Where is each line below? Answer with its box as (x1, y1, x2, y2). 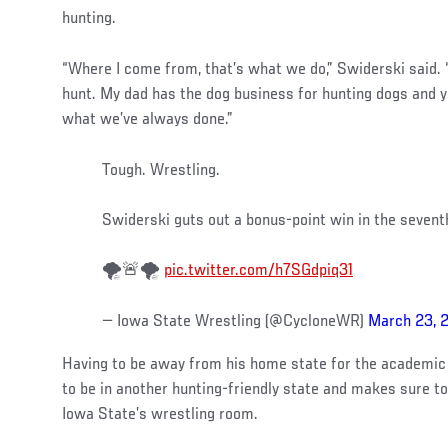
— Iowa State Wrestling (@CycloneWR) (102, 312, 368, 331)
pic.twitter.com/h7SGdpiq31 (164, 261, 353, 280)
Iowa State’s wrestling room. (62, 405, 258, 424)
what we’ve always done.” (62, 110, 233, 129)
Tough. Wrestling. (102, 161, 220, 180)
